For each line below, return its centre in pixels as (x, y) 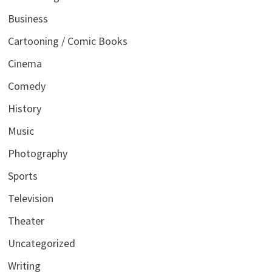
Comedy (26, 86)
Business (28, 19)
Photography (37, 154)
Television (30, 199)
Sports (22, 176)
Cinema (25, 64)
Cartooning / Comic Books (67, 41)
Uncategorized (41, 243)
